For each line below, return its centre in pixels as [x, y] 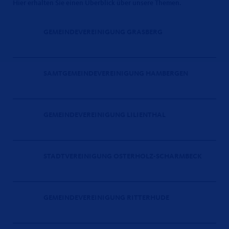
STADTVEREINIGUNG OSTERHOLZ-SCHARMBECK [123, 157]
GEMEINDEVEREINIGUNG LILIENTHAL [105, 115]
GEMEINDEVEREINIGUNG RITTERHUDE [106, 198]
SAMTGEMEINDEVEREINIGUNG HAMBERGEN [116, 74]
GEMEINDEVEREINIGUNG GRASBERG [103, 32]
